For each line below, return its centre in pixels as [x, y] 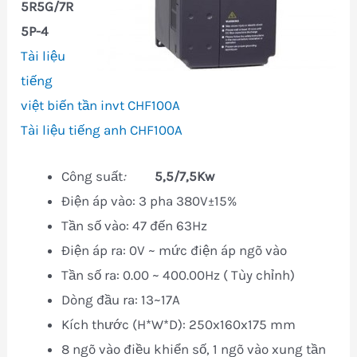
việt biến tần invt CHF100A [101, 105]
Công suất [92, 177]
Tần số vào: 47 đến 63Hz [135, 226]
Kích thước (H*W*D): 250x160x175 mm [179, 325]
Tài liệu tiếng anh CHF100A [102, 130]
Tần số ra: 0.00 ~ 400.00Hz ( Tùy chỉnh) [178, 275]
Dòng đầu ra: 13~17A [121, 300]
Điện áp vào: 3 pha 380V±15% [149, 201]
